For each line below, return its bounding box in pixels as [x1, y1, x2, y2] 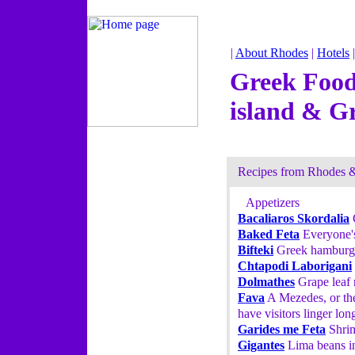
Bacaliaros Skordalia [238, 212, 349, 225]
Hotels [317, 46, 349, 59]
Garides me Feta [238, 323, 326, 336]
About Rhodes [235, 46, 308, 59]
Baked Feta [238, 227, 300, 241]
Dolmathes [238, 275, 295, 288]
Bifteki [238, 243, 273, 257]
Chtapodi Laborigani [238, 259, 352, 273]
